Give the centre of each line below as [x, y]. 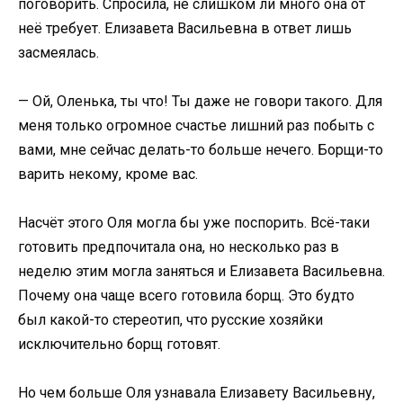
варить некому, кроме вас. [108, 174]
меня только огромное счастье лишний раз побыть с [196, 125]
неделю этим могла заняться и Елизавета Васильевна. [201, 271]
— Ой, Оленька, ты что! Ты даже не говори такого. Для [200, 101]
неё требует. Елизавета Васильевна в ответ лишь [185, 28]
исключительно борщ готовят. [119, 344]
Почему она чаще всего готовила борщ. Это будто [186, 295]
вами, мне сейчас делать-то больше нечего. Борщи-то [201, 149]
